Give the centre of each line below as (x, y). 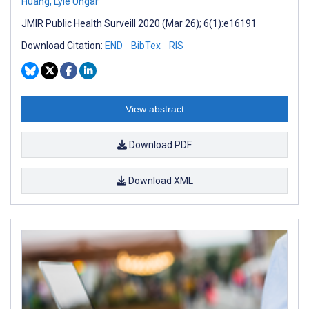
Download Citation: (63, 46)
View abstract (154, 109)
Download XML (159, 181)
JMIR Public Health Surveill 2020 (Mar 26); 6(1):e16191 (139, 24)
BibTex (146, 46)
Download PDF (159, 145)
